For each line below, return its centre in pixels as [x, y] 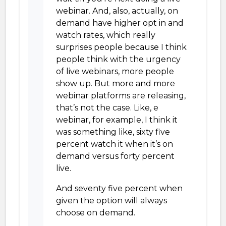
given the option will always [111, 201]
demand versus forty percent [115, 156]
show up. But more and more [116, 83]
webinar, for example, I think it [117, 120]
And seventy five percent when [119, 188]
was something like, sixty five [113, 132]
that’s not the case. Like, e [107, 108]
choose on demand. [96, 213]
